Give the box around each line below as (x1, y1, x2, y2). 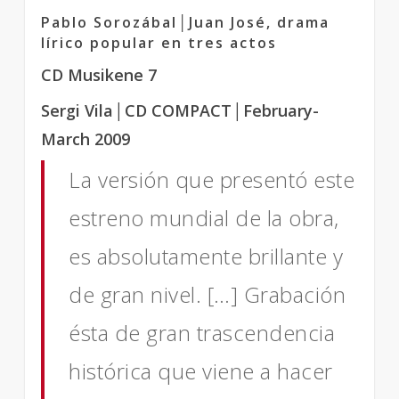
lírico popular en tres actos (41, 33, 277, 53)
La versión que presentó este (69, 165, 355, 194)
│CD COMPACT (113, 100, 232, 121)
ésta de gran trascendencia (69, 318, 336, 347)
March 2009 (41, 128, 130, 150)
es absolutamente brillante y (69, 241, 344, 271)
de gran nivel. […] (69, 280, 244, 309)
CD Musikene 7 (41, 64, 157, 85)
